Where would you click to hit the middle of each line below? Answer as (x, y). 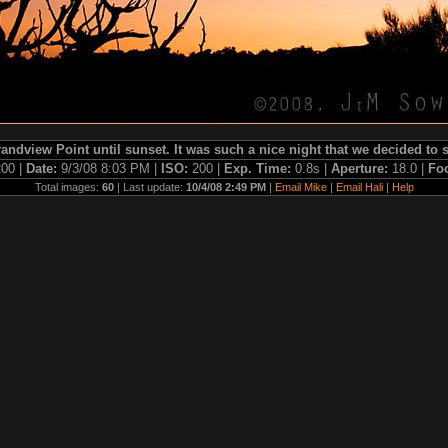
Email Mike (300, 187)
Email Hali (359, 187)
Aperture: (361, 169)
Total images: (68, 187)
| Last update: (149, 187)
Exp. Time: (259, 169)
